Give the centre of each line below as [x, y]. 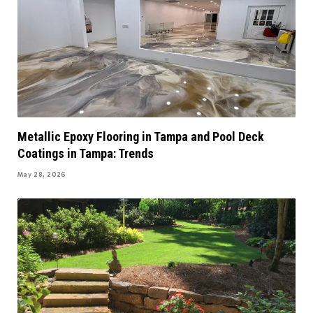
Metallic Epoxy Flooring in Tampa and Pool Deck [141, 136]
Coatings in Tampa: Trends [86, 153]
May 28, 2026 [42, 174]
